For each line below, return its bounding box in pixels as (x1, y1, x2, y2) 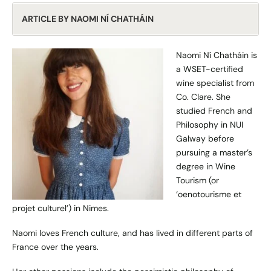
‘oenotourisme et (176, 188, 241, 200)
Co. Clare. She (176, 91, 230, 102)
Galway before (176, 132, 234, 144)
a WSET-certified (176, 63, 243, 74)
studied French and (176, 105, 252, 116)
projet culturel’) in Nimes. (12, 202, 109, 214)
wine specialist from (176, 77, 254, 88)
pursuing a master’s (176, 146, 252, 158)
